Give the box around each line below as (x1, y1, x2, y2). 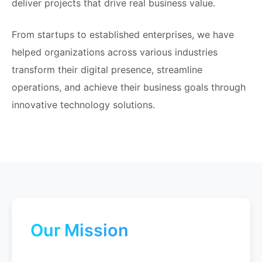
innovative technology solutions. (12, 99, 155, 111)
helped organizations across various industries (12, 46, 218, 58)
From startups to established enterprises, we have (12, 29, 234, 40)
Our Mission (30, 220, 129, 240)
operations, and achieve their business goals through (12, 81, 246, 93)
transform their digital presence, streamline (12, 64, 202, 75)
